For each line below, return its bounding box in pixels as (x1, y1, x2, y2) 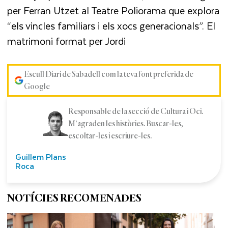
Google (23, 82, 50, 91)
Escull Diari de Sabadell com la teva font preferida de (23, 70, 193, 79)
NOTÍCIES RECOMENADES (7, 192, 142, 204)
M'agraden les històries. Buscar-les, (68, 120, 183, 128)
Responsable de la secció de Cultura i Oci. (68, 107, 203, 116)
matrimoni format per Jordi (7, 33, 129, 49)
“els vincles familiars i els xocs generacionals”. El (7, 17, 216, 34)
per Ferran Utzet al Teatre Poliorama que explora (7, 2, 220, 18)
